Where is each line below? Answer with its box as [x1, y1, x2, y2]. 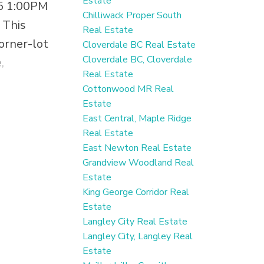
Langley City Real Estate [82, 215, 188, 229]
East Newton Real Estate [82, 141, 192, 155]
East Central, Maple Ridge [82, 112, 192, 126]
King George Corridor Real [82, 186, 190, 199]
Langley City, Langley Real [82, 230, 193, 243]
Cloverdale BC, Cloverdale [82, 53, 193, 67]
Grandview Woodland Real [82, 156, 194, 170]
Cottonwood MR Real [82, 82, 174, 96]
